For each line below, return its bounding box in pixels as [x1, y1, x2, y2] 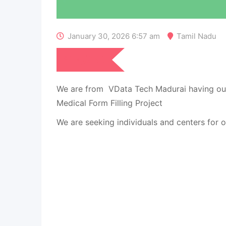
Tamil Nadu [177, 31, 216, 41]
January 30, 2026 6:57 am [68, 31, 160, 41]
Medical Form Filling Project [56, 98, 162, 108]
